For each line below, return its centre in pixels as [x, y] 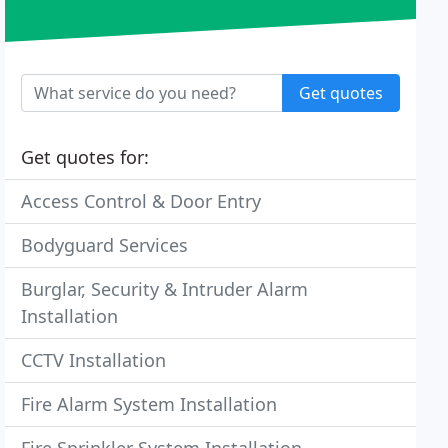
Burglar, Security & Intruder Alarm [165, 289]
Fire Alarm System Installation [149, 404]
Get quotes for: [85, 157]
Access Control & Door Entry [141, 201]
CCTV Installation [94, 360]
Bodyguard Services [105, 245]
